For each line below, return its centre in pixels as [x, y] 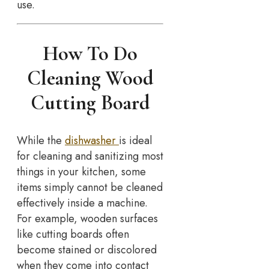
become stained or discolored [87, 249]
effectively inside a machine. [82, 203]
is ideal [135, 140]
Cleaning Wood [90, 79]
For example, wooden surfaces [87, 218]
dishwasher [92, 140]
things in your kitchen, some [81, 171]
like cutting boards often [73, 234]
